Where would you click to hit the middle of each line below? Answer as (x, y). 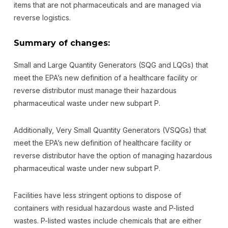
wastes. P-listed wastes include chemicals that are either (107, 221)
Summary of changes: (62, 43)
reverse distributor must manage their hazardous (95, 90)
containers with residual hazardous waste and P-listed (104, 208)
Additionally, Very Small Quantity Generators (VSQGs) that (110, 130)
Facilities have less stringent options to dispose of (97, 195)
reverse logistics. (42, 18)
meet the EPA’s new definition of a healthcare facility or (105, 78)
